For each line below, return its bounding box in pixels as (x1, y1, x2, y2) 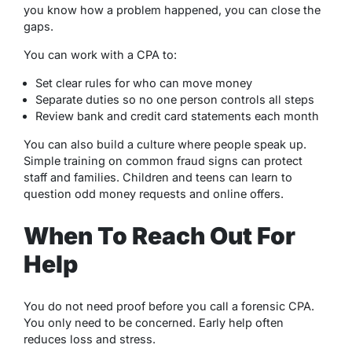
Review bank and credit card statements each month (35, 109, 319, 123)
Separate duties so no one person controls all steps (35, 93, 314, 107)
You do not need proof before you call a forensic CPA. (24, 299, 314, 313)
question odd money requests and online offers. (24, 187, 284, 201)
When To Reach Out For (24, 222, 295, 251)
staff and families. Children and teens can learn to (24, 170, 292, 185)
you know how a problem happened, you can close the (24, 3, 321, 17)
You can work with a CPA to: (24, 48, 177, 62)
